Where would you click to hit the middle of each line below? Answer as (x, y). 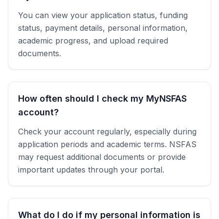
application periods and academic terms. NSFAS (107, 144)
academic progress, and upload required (93, 41)
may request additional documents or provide (102, 157)
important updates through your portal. (91, 170)
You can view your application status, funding (103, 15)
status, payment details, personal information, (103, 28)
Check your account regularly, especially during (107, 131)
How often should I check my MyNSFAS (102, 99)
